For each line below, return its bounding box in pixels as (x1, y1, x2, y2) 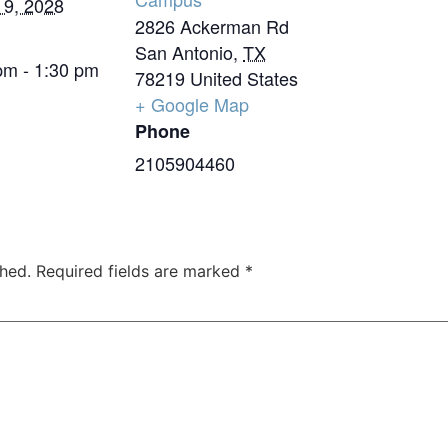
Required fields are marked (36, 261, 245, 281)
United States (190, 65, 298, 91)
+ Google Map (135, 91, 249, 117)
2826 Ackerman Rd (135, 13, 289, 39)
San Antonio (135, 39, 233, 65)
